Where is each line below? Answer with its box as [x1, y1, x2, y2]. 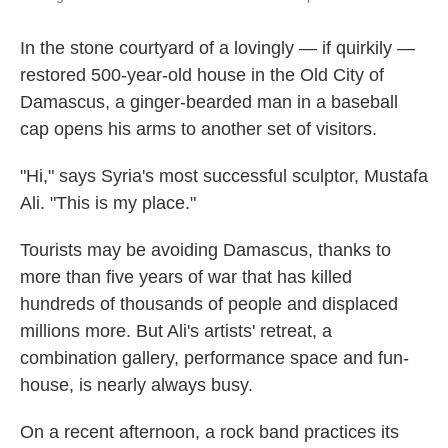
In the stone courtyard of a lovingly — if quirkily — [20, 38, 415, 58]
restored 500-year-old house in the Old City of [20, 65, 384, 85]
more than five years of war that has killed [20, 267, 352, 287]
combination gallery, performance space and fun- [20, 348, 409, 368]
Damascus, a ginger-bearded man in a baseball [20, 92, 398, 112]
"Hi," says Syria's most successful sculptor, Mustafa [20, 166, 428, 186]
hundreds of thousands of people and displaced [20, 294, 398, 314]
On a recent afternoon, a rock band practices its [20, 422, 399, 442]
